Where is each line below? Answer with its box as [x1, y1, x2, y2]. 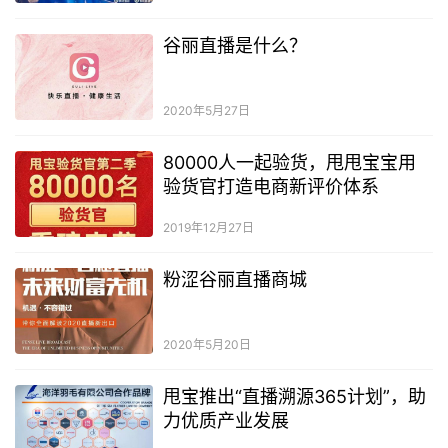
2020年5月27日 [162, 102, 250, 118]
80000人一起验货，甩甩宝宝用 [162, 151, 416, 173]
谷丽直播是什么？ [162, 34, 307, 56]
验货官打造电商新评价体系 [162, 175, 379, 197]
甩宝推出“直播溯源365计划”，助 [162, 386, 426, 408]
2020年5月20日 [162, 337, 251, 353]
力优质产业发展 [162, 410, 289, 432]
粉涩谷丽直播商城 [162, 268, 307, 290]
